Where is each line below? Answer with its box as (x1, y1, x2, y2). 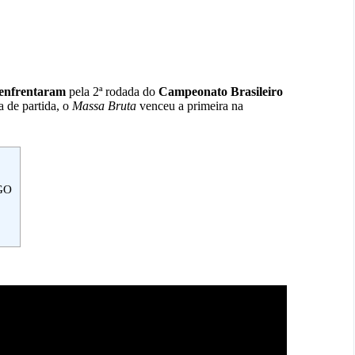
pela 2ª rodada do (66, 85, 158, 99)
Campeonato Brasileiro (158, 85, 283, 99)
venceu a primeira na (136, 99, 243, 113)
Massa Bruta (72, 99, 136, 113)
